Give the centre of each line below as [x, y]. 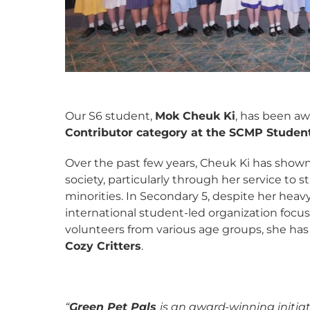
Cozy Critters [103, 246]
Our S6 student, [110, 116]
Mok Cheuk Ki [195, 116]
